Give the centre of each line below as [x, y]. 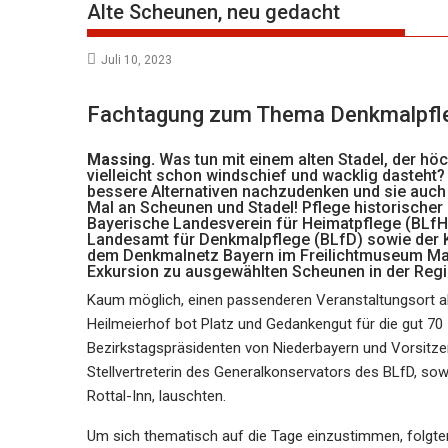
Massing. [121, 159]
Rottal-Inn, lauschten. [156, 396]
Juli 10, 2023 [136, 60]
